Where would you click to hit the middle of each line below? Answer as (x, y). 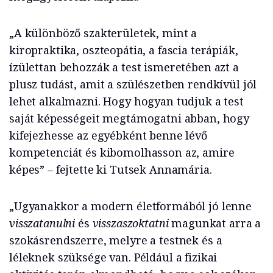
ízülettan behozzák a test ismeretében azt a (124, 67)
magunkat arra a (216, 223)
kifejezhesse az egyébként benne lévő (108, 135)
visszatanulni (44, 223)
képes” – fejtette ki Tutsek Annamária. (111, 169)
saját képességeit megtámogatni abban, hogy (129, 118)
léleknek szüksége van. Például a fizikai (113, 257)
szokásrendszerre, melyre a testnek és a (116, 240)
